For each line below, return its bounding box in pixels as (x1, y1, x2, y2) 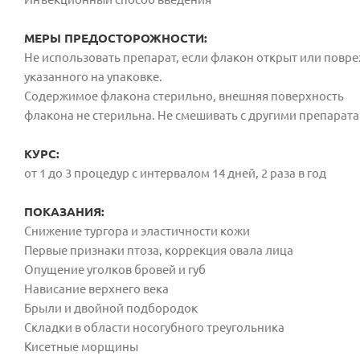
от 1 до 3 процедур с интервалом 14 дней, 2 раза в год (24, 166, 326, 180)
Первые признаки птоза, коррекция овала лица (24, 243, 293, 257)
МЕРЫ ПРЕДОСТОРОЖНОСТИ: (24, 31, 207, 45)
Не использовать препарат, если (24, 50, 211, 64)
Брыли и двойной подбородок (24, 301, 198, 315)
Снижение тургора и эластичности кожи (24, 223, 250, 238)
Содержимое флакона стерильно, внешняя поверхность (24, 88, 344, 103)
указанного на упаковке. (24, 69, 162, 84)
